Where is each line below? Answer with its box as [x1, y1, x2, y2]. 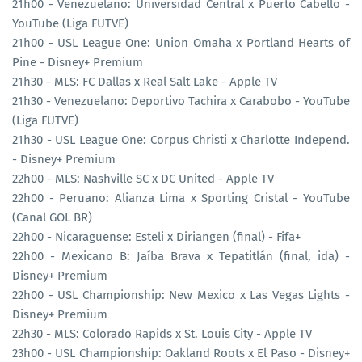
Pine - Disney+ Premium [12, 54, 143, 69]
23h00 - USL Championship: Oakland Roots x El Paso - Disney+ [12, 345, 350, 360]
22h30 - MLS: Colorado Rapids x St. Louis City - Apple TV [12, 326, 312, 341]
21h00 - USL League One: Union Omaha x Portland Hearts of [12, 35, 350, 50]
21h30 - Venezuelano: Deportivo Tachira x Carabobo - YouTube [12, 93, 350, 108]
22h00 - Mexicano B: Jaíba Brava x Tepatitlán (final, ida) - [12, 248, 350, 263]
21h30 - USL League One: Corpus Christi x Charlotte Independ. [12, 132, 350, 147]
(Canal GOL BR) [12, 209, 92, 225]
